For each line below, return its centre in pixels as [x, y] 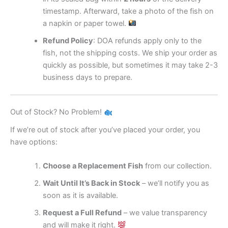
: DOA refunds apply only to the [147, 40]
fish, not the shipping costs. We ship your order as [130, 53]
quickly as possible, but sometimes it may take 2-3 [130, 65]
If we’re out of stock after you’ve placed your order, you [105, 130]
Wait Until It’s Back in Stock [91, 183]
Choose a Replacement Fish [93, 166]
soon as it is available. [80, 195]
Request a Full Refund [82, 213]
